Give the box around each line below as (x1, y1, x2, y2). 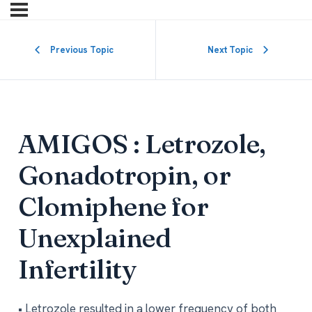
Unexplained (17, 221, 171, 255)
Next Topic (208, 44, 253, 56)
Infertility (17, 252, 136, 286)
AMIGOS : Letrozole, (17, 127, 266, 161)
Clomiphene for (17, 189, 209, 224)
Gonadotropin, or (17, 158, 231, 192)
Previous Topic (49, 44, 114, 56)
